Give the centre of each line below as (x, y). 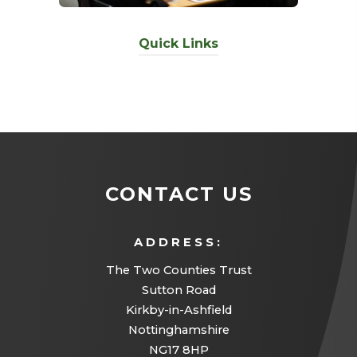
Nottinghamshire (178, 330)
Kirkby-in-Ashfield (178, 310)
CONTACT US (178, 194)
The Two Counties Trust (178, 270)
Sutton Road (178, 290)
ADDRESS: (178, 242)
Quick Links (178, 43)
